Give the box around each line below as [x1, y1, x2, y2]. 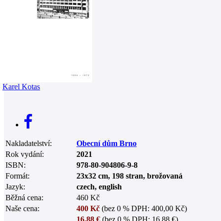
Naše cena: [5, 204, 39, 213]
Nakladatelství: [5, 139, 52, 147]
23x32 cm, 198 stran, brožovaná [76, 171, 183, 180]
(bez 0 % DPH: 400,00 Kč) [100, 204, 187, 213]
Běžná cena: [5, 193, 43, 202]
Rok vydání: [5, 149, 44, 158]
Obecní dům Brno [76, 139, 137, 147]
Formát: [5, 171, 30, 180]
